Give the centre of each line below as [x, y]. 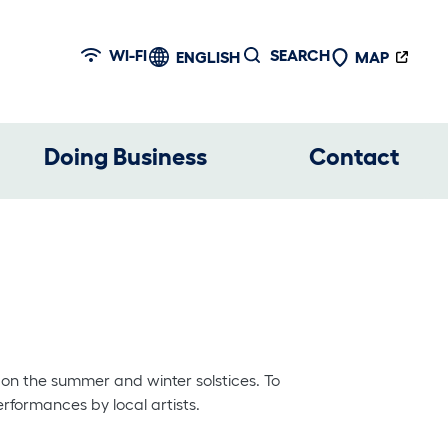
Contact [354, 156]
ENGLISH [208, 57]
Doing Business [126, 156]
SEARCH [300, 55]
